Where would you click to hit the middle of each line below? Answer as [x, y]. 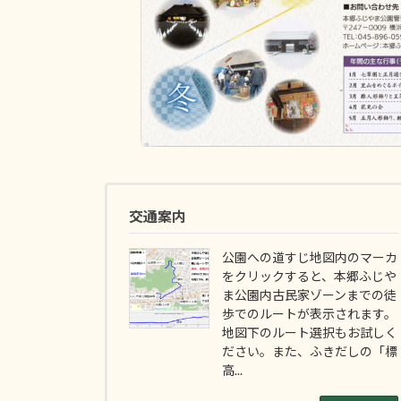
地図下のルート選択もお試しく [310, 332]
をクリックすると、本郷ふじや [310, 276]
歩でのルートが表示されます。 [310, 313]
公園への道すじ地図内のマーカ [310, 257]
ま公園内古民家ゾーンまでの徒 [310, 294]
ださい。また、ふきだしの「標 [310, 351]
